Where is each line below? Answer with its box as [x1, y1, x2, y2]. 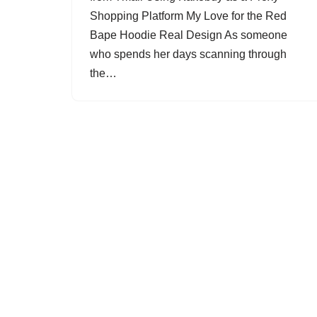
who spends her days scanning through [90, 48, 287, 60]
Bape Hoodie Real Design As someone [90, 29, 287, 41]
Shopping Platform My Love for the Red [90, 10, 287, 22]
